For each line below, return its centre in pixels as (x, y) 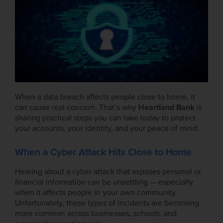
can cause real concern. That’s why (77, 108)
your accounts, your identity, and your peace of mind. (107, 129)
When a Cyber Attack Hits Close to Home (103, 152)
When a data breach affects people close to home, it (105, 97)
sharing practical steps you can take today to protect (105, 118)
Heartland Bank (166, 108)
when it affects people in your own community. (96, 192)
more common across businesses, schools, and (96, 213)
